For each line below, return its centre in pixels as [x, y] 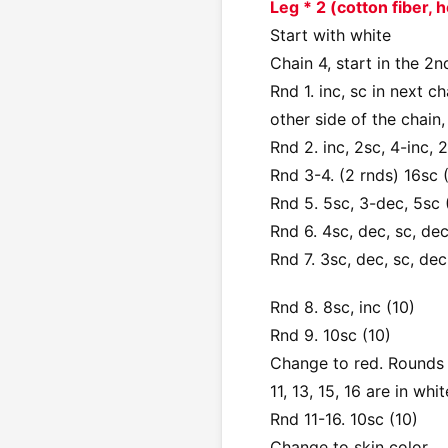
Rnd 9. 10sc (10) [330, 334]
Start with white [330, 34]
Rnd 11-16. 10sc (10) [344, 418]
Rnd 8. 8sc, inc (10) [342, 306]
